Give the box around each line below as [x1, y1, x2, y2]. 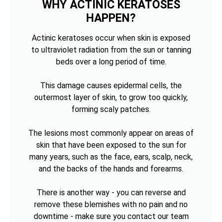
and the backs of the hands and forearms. [39, 164, 183, 173]
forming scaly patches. [71, 104, 151, 114]
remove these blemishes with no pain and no [34, 199, 188, 209]
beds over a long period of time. [55, 56, 166, 66]
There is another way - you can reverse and [36, 187, 186, 197]
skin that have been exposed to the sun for [36, 140, 186, 150]
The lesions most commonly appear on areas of [28, 128, 194, 138]
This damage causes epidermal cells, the [40, 80, 182, 90]
